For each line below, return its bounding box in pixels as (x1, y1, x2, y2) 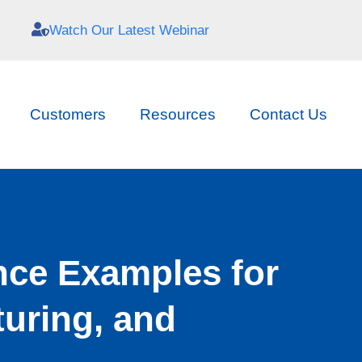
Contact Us (249, 106, 327, 123)
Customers (29, 106, 106, 123)
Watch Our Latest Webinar (48, 23, 209, 38)
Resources (139, 106, 216, 123)
